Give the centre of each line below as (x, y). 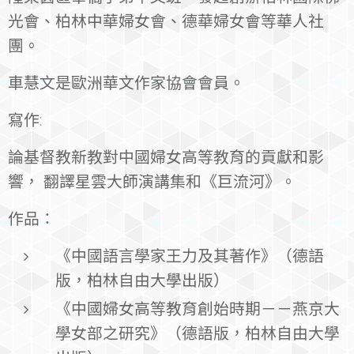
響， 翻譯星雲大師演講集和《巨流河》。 (152, 182)
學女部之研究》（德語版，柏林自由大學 (198, 334)
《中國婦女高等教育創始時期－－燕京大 (198, 309)
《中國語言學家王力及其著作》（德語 (190, 256)
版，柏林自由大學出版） (142, 281)
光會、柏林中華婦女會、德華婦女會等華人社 (166, 22)
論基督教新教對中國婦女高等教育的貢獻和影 (166, 158)
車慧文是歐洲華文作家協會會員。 (126, 83)
